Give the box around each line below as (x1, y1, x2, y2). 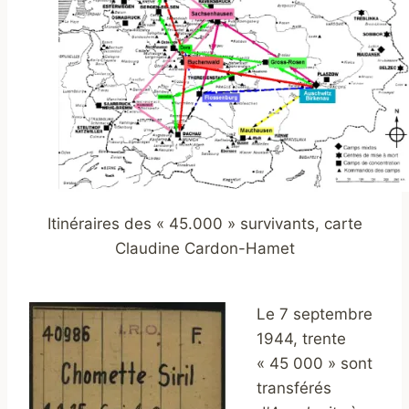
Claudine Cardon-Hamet (114, 238, 295, 257)
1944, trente (257, 330, 346, 349)
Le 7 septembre (257, 305, 372, 324)
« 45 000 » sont (257, 354, 372, 373)
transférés (257, 379, 331, 398)
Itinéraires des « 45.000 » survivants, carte (47, 214, 362, 233)
